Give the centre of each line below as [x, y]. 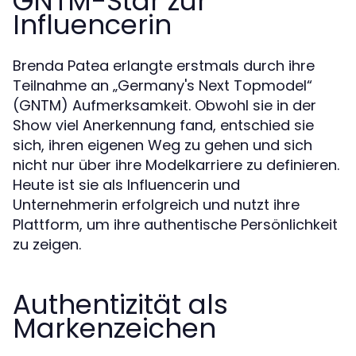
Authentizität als [120, 304]
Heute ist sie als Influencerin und [126, 184]
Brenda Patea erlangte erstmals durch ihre [164, 65]
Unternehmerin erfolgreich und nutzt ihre [156, 204]
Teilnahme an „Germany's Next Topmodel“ [163, 85]
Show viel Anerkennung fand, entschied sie [163, 125]
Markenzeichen [114, 328]
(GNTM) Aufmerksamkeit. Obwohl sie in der [164, 105]
